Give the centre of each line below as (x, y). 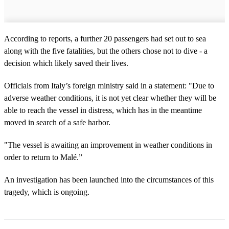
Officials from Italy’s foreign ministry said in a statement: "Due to (109, 85)
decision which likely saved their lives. (66, 63)
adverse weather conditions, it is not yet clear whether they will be (110, 98)
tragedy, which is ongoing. (47, 192)
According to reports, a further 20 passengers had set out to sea (105, 38)
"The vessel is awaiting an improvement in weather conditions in (108, 145)
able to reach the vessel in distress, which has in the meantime (103, 110)
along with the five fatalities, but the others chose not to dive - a (106, 51)
